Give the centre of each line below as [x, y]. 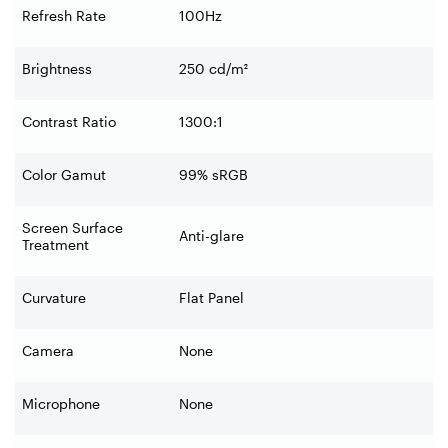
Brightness [57, 68]
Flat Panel [211, 297]
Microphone [61, 403]
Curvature [54, 297]
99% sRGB [213, 174]
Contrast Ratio [69, 121]
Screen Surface [72, 227]
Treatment [55, 244]
